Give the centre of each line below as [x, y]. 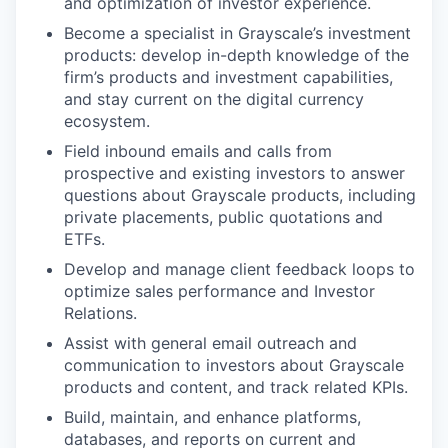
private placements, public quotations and [223, 217]
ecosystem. [107, 121]
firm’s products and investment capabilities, [228, 77]
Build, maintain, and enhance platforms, [212, 417]
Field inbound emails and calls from [198, 151]
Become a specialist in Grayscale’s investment [237, 33]
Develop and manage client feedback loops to [239, 269]
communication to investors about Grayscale [234, 365]
